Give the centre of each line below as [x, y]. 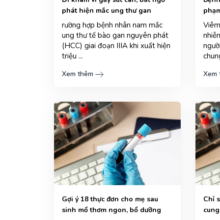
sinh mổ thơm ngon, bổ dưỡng [111, 210]
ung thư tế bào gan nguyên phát [115, 36]
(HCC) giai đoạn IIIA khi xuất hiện [116, 46]
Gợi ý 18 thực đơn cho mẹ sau [110, 199]
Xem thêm [77, 74]
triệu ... [72, 56]
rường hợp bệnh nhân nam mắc [112, 25]
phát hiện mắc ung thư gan [106, 11]
